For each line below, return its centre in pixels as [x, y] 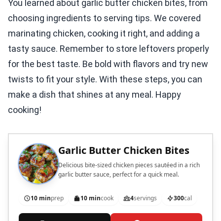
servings [145, 198]
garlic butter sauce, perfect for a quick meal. [119, 175]
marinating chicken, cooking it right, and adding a [104, 34]
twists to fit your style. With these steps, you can [105, 79]
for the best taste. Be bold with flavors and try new [108, 64]
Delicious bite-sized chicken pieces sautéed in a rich [129, 165]
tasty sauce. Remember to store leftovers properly [109, 49]
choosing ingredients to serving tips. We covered [104, 18]
